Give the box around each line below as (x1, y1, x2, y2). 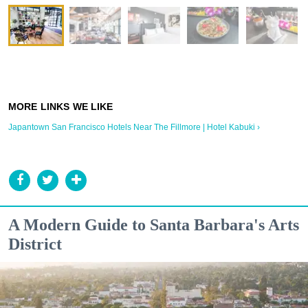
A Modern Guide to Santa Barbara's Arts (8, 215, 299, 234)
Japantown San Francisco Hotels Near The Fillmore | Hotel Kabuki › (8, 122, 260, 132)
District (8, 234, 62, 253)
